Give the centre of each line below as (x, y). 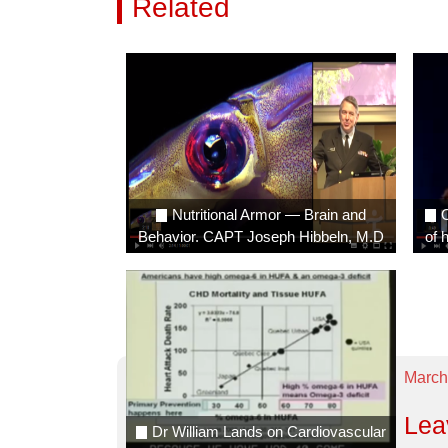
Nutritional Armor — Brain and (268, 214)
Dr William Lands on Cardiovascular (268, 431)
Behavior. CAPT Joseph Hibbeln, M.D (260, 236)
